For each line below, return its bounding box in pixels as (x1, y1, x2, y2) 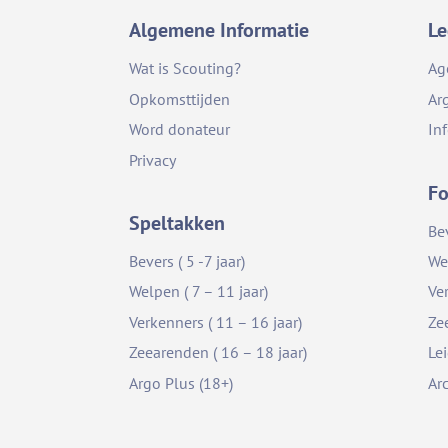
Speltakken (129, 210, 226, 237)
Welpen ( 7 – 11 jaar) (129, 281, 269, 302)
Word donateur (129, 119, 231, 140)
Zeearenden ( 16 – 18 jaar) (129, 342, 308, 363)
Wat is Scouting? (129, 58, 242, 79)
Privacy (129, 149, 177, 170)
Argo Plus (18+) (129, 372, 234, 393)
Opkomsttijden (129, 88, 231, 109)
